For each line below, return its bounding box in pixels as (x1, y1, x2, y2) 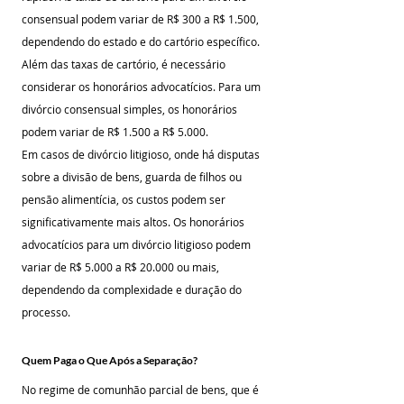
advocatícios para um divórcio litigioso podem (22, 237, 253, 252)
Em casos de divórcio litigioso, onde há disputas (22, 147, 262, 161)
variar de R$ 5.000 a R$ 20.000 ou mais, (22, 260, 222, 274)
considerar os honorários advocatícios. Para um (22, 79, 263, 94)
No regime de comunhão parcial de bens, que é (22, 382, 262, 397)
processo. (22, 305, 70, 319)
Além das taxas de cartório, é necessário (22, 57, 228, 71)
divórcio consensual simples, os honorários (22, 102, 240, 116)
